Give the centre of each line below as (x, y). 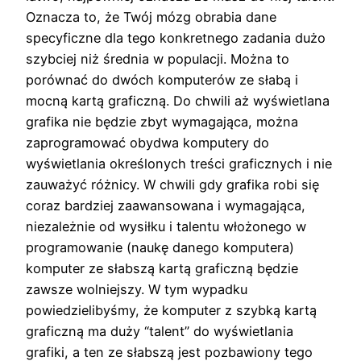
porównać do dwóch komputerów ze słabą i (162, 79)
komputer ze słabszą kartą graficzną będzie (162, 268)
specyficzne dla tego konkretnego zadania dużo (176, 37)
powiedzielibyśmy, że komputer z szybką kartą (171, 310)
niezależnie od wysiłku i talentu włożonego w (166, 226)
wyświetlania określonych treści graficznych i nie (179, 163)
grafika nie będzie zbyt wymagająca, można (162, 121)
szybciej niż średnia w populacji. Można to (158, 58)
